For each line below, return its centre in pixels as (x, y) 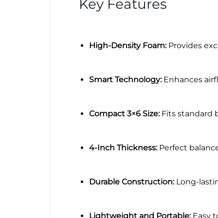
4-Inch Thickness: (123, 147)
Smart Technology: (125, 79)
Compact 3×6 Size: (124, 113)
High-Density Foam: (127, 45)
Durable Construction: (131, 182)
